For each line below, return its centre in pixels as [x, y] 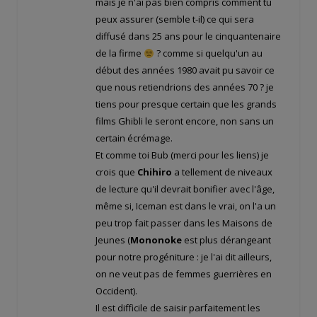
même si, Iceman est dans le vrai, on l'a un [186, 206]
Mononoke [156, 240]
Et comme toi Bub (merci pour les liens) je [182, 155]
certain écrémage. [134, 138]
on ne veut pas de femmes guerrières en [184, 274]
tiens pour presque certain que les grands [186, 104]
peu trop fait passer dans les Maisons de [184, 223]
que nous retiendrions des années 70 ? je [185, 87]
